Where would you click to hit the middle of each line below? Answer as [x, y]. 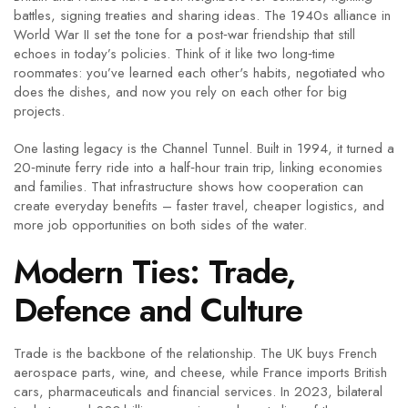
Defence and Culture [158, 310]
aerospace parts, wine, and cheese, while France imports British [200, 372]
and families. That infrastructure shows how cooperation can [189, 187]
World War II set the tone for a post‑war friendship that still [184, 35]
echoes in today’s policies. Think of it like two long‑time [174, 54]
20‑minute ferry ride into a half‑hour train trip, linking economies [198, 168]
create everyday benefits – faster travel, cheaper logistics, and [199, 206]
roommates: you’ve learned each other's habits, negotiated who [199, 73]
